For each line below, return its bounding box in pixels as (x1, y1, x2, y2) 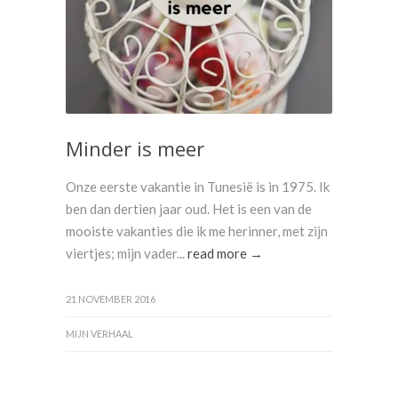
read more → (187, 245, 263, 261)
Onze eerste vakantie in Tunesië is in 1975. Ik (66, 179, 330, 195)
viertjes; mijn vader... (66, 245, 187, 261)
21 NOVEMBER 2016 (66, 293, 155, 305)
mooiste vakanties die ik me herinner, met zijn (66, 223, 328, 239)
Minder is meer (66, 135, 204, 162)
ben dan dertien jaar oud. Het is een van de (66, 201, 312, 217)
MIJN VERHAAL (66, 328, 133, 339)
